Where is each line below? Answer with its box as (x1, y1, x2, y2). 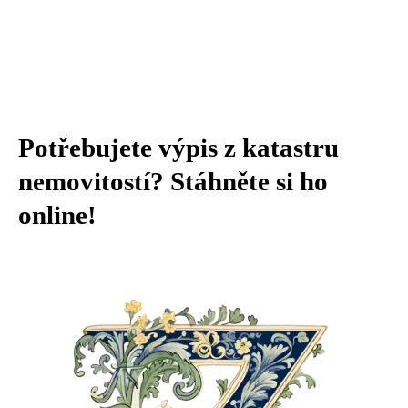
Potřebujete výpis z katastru (18, 133, 339, 162)
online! (18, 200, 97, 229)
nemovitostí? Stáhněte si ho (18, 167, 328, 196)
